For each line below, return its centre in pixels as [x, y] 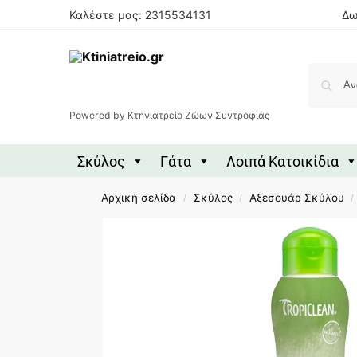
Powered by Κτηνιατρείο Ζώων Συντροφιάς [170, 115]
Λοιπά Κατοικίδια [282, 162]
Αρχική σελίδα [139, 197]
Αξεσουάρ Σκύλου [296, 197]
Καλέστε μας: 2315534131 [140, 15]
